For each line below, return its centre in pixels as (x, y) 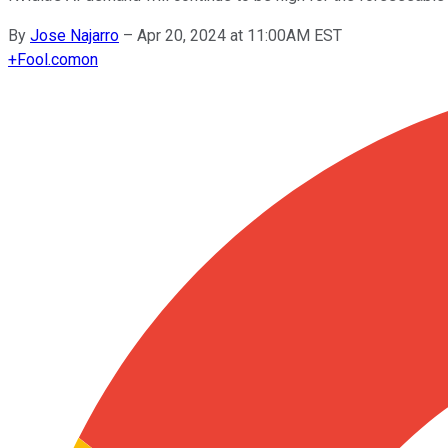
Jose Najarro (74, 35)
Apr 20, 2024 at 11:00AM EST (239, 35)
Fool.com (49, 59)
